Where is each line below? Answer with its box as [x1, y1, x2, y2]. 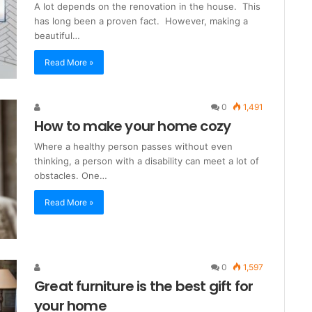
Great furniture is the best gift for [34, 276, 253, 297]
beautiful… [34, 29, 80, 41]
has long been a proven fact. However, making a [34, 15, 248, 26]
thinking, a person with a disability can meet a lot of [34, 155, 259, 167]
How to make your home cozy [34, 116, 231, 136]
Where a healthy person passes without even [34, 141, 233, 153]
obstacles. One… [34, 170, 107, 182]
